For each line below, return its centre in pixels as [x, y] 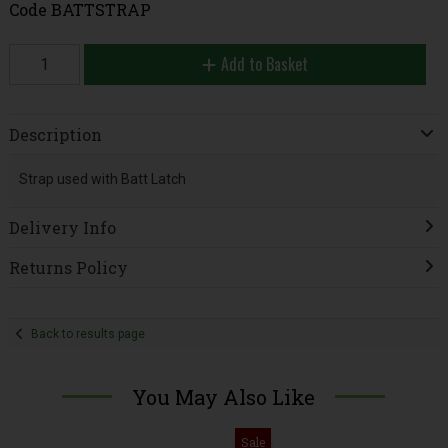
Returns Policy [68, 268]
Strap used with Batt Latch [102, 178]
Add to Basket [264, 63]
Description [55, 135]
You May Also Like [224, 396]
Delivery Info [62, 228]
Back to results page [88, 333]
